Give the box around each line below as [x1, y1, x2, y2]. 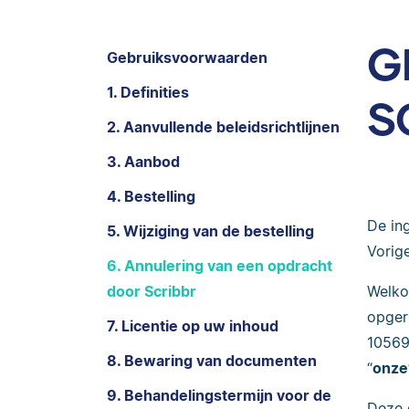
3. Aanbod [107, 152, 180, 171]
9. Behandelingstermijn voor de [107, 386, 331, 404]
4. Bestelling [107, 187, 195, 205]
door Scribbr [107, 282, 196, 300]
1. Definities [107, 83, 189, 101]
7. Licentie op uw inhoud [107, 317, 278, 335]
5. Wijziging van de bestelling [107, 222, 314, 240]
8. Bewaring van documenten [107, 351, 317, 370]
